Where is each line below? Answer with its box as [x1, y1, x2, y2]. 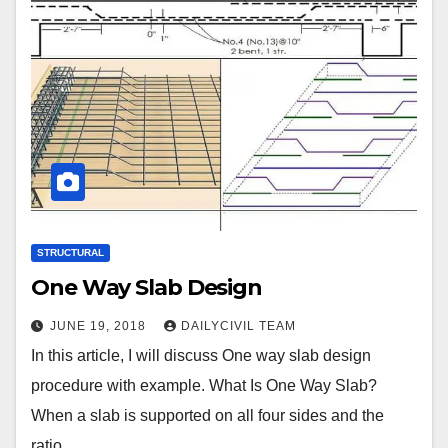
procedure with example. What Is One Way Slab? [31, 377, 377, 395]
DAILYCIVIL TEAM [181, 319, 296, 334]
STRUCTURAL [37, 247, 104, 259]
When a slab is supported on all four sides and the [31, 407, 384, 425]
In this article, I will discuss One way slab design [31, 347, 371, 365]
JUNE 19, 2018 [50, 319, 150, 334]
